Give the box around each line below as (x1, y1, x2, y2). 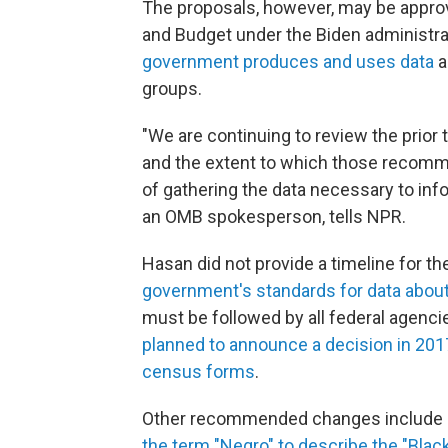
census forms (142, 361, 255, 382)
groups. (142, 78, 202, 99)
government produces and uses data (142, 51, 434, 72)
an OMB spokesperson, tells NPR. (142, 206, 406, 227)
